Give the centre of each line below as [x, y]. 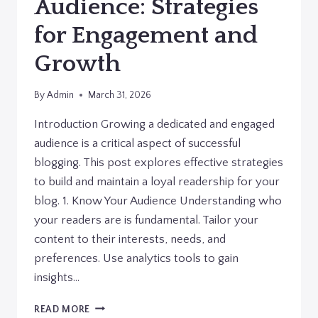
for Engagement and [146, 36]
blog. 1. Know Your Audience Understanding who [158, 201]
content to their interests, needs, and [130, 239]
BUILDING [113, 306]
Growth [77, 64]
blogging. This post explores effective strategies [159, 162]
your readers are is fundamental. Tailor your [146, 220]
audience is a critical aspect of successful [137, 143]
